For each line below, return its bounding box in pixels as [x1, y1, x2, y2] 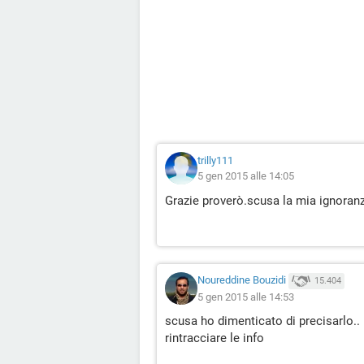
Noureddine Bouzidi [197, 274, 286, 287]
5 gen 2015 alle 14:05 [197, 170, 294, 182]
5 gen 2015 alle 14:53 [197, 290, 294, 303]
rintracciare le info [165, 331, 264, 345]
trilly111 [197, 154, 233, 167]
